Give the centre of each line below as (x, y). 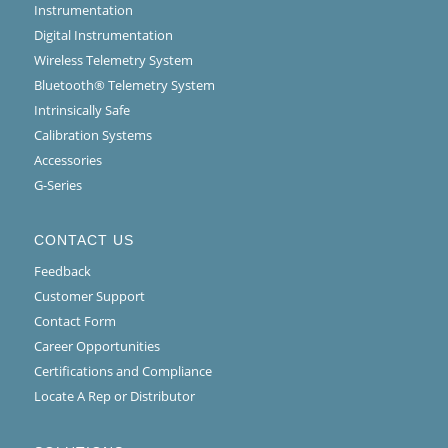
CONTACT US (83, 240)
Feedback (62, 271)
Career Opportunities (96, 346)
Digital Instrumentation (103, 35)
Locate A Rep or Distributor (114, 396)
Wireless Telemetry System (113, 60)
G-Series (57, 185)
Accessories (67, 160)
